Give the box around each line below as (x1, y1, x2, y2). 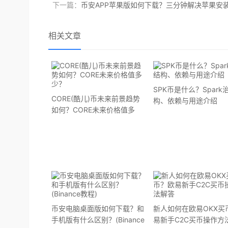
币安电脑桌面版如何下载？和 (51, 204, 144, 213)
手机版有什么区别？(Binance (51, 215, 145, 224)
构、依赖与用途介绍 (153, 96, 218, 105)
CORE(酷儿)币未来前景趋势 (51, 94, 140, 103)
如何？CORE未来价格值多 (51, 105, 135, 114)
